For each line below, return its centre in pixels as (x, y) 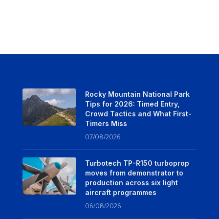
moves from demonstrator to (134, 173)
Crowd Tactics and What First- (138, 114)
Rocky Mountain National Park (137, 94)
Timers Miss (106, 124)
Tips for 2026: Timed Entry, (132, 104)
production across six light (131, 183)
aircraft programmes (120, 193)
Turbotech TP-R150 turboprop (137, 163)
